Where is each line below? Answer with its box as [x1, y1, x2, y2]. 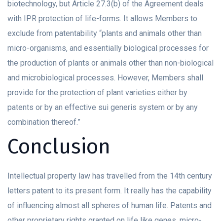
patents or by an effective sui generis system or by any [7, 103, 198, 112]
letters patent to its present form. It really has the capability [7, 186, 212, 196]
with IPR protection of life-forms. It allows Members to [7, 14, 197, 24]
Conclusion [7, 134, 110, 159]
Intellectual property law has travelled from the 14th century [7, 171, 212, 181]
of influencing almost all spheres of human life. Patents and [7, 201, 212, 211]
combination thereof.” [7, 117, 80, 127]
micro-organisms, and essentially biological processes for [7, 43, 209, 53]
